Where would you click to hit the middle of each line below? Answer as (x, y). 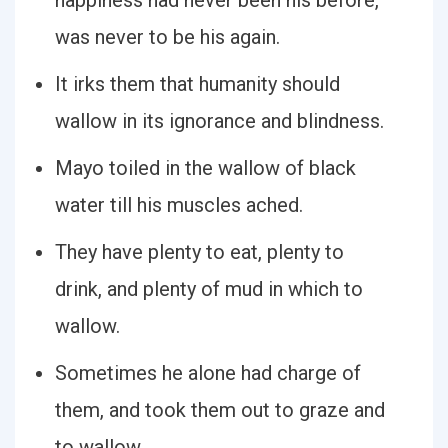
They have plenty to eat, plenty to (199, 252)
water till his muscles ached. (179, 205)
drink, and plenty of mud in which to (209, 289)
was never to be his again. (167, 37)
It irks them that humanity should (197, 84)
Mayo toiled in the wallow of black (205, 168)
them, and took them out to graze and (220, 410)
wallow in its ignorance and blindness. (219, 121)
